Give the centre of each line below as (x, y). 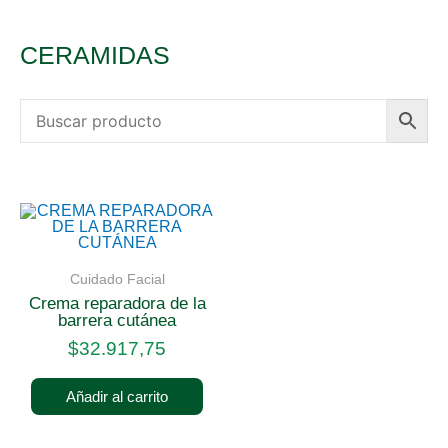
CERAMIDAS (95, 55)
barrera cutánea (117, 320)
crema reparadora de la (34, 303)
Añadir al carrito (117, 397)
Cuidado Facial (117, 279)
